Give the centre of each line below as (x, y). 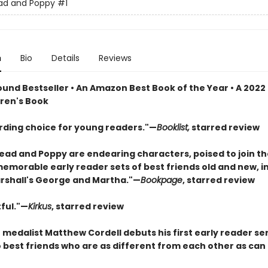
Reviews (115, 58)
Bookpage (161, 180)
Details (65, 58)
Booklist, (173, 127)
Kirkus (39, 206)
